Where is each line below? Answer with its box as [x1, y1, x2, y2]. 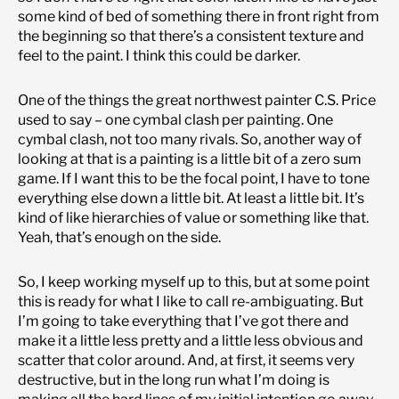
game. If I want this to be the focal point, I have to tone [18, 169, 370, 187]
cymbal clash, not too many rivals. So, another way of [18, 130, 362, 148]
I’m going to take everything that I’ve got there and [18, 312, 349, 330]
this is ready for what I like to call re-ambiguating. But [18, 292, 363, 310]
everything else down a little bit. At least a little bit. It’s [18, 189, 364, 207]
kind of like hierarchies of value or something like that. [18, 208, 369, 226]
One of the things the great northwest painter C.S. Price [18, 91, 376, 109]
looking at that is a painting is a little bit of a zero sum [18, 150, 362, 167]
